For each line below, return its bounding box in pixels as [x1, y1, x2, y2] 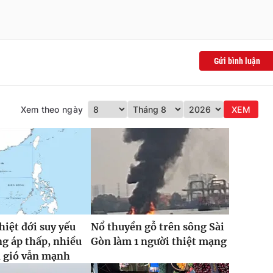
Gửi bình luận [214, 56, 260, 66]
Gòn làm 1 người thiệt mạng [90, 235, 227, 248]
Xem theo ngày [20, 104, 83, 115]
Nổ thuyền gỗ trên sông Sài [90, 221, 224, 233]
